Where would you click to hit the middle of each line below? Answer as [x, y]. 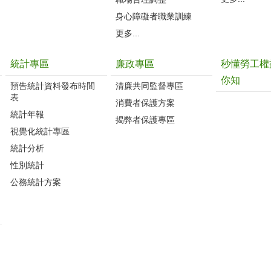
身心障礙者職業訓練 [154, 16]
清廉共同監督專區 [149, 86]
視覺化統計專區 [40, 131]
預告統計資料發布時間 [53, 86]
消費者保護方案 [145, 103]
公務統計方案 [36, 182]
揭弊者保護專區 [145, 119]
